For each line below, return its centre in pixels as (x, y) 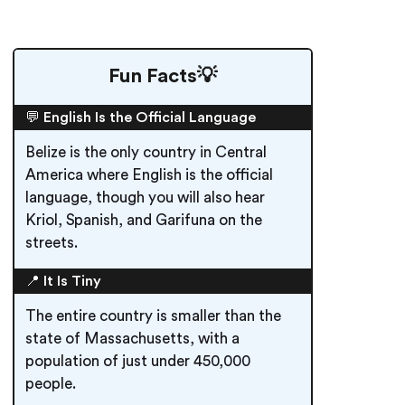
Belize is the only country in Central (146, 152)
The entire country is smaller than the (153, 316)
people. (51, 384)
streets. (52, 243)
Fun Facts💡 (163, 76)
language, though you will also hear (145, 198)
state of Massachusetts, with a (132, 339)
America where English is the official (149, 175)
